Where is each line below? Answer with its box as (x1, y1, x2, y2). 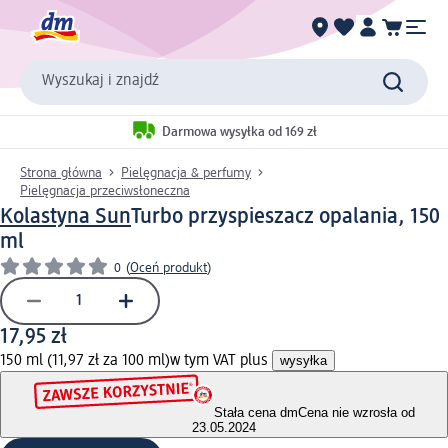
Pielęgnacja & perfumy (121, 165, 251, 180)
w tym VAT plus (170, 352, 272, 369)
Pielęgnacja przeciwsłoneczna (20, 183, 190, 198)
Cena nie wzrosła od (297, 405, 415, 421)
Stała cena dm (213, 405, 298, 421)
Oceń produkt (130, 260, 207, 275)
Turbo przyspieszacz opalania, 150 (131, 205, 440, 228)
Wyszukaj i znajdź (42, 73, 159, 90)
